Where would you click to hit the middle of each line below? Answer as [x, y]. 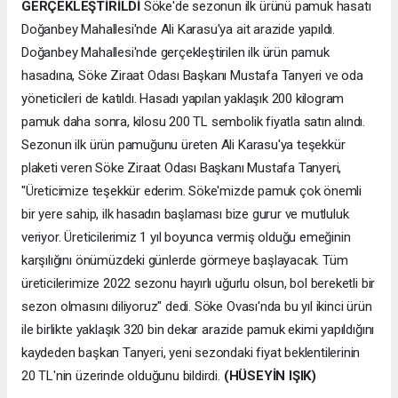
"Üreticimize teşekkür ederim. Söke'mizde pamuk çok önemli [192, 191]
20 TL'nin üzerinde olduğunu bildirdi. [123, 375]
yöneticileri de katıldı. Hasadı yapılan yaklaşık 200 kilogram [183, 98]
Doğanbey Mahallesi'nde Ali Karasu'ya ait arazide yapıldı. [179, 29]
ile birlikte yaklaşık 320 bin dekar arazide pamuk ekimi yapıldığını [198, 329]
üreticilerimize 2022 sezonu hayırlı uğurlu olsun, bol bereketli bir [199, 283]
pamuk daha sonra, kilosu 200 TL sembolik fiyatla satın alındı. [194, 121]
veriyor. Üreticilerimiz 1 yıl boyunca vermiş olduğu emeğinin [186, 237]
